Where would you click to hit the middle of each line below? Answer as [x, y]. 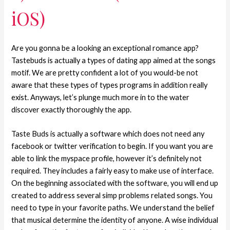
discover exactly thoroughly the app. [72, 109]
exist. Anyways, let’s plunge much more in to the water [101, 97]
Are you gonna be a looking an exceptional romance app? [105, 48]
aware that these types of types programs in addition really [110, 85]
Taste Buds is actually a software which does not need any [108, 134]
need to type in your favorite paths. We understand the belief [113, 208]
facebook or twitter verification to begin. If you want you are [112, 146]
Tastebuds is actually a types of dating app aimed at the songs [114, 60]
